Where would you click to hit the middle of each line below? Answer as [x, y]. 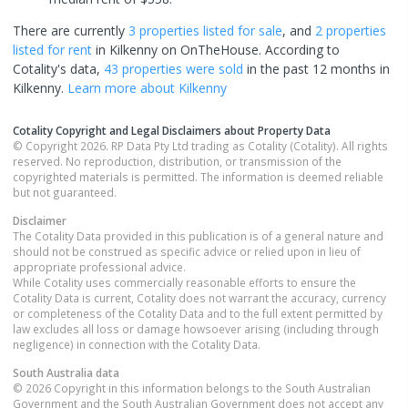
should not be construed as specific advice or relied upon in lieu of [187, 251]
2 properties [351, 30]
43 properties [143, 68]
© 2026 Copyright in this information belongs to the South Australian [192, 388]
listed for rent [52, 49]
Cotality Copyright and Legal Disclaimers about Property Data [172, 130]
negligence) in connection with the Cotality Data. [137, 344]
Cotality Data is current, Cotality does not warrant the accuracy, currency [199, 297]
